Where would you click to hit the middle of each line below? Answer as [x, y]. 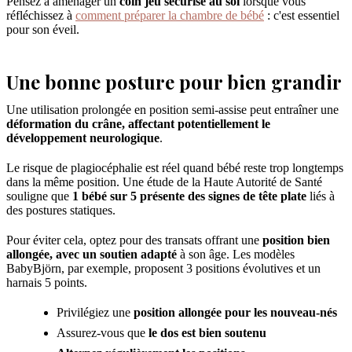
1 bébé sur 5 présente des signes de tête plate [189, 196]
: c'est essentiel [302, 15]
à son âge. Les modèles [236, 254]
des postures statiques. [61, 210]
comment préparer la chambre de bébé [170, 15]
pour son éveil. [43, 29]
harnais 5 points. [47, 282]
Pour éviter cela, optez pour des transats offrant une [134, 240]
